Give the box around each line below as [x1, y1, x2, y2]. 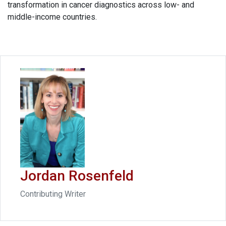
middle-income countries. [8, 12, 99, 22]
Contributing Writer [20, 189, 86, 199]
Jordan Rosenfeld [20, 167, 134, 185]
